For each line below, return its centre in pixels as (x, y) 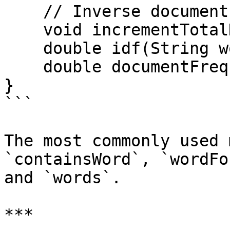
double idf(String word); (24, 48)
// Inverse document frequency (24, 11)
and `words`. (63, 178)
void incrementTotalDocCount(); (24, 30)
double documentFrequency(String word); (24, 67)
